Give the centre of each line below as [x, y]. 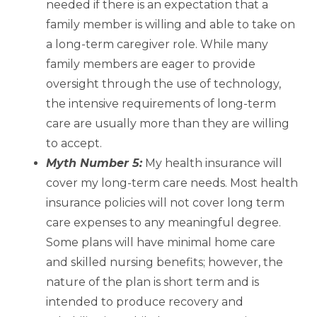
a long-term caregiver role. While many [157, 45]
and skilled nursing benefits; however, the [165, 263]
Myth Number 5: [94, 163]
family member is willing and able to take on [171, 25]
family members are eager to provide [151, 64]
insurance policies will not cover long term [165, 203]
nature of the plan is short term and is [152, 282]
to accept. [74, 144]
